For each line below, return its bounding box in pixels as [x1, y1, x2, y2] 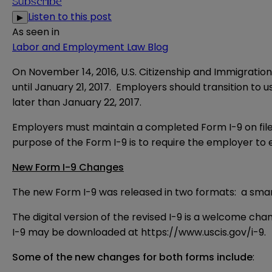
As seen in [12, 25, 59, 39]
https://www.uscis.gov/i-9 [141, 225, 264, 240]
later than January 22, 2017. [12, 95, 141, 110]
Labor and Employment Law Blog [12, 40, 168, 55]
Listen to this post [28, 10, 112, 24]
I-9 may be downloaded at [12, 225, 141, 240]
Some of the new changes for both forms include [12, 250, 253, 265]
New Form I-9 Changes [12, 160, 124, 175]
